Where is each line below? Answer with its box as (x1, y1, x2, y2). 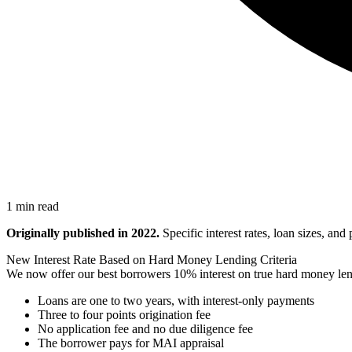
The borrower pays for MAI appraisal (38, 335, 224, 350)
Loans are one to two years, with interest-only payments (38, 293, 314, 307)
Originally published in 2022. (6, 225, 159, 240)
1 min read (6, 199, 59, 213)
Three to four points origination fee (38, 307, 211, 321)
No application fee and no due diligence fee (38, 321, 253, 335)
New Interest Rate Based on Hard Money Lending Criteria (6, 252, 297, 266)
